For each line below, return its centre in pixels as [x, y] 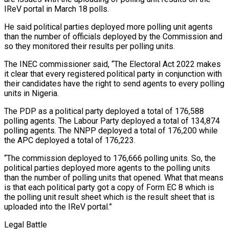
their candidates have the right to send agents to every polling [114, 84]
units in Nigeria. [31, 94]
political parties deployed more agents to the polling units [107, 168]
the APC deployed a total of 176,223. [70, 141]
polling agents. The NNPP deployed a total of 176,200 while [111, 131]
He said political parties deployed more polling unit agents [108, 27]
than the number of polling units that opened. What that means [114, 178]
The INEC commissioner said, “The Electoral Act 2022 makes [112, 64]
